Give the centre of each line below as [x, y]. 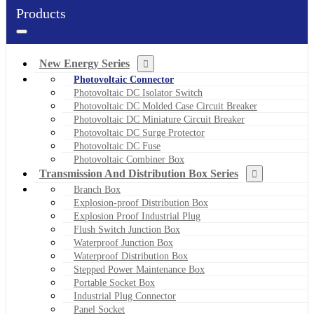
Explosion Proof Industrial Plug [137, 216]
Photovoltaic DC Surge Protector [139, 132]
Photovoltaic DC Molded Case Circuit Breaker [165, 106]
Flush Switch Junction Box [127, 229]
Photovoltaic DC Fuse [117, 146]
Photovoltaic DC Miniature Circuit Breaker [159, 119]
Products [41, 13]
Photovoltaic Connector [124, 79]
